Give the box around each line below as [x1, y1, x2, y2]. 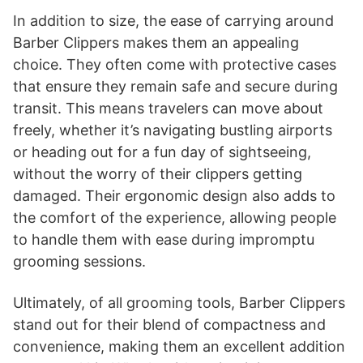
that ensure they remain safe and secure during [13, 77, 338, 95]
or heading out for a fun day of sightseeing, [13, 143, 311, 160]
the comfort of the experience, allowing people [13, 208, 336, 226]
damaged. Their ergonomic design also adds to [13, 186, 335, 204]
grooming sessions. [13, 252, 146, 270]
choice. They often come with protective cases [13, 55, 336, 73]
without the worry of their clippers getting [13, 164, 302, 182]
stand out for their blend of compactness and [13, 315, 326, 333]
